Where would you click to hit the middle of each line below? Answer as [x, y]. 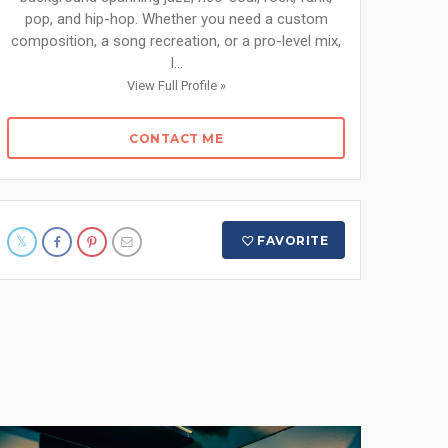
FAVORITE [293, 240]
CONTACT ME [176, 138]
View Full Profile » [176, 85]
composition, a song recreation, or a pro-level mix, [176, 41]
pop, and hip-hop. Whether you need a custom [176, 19]
